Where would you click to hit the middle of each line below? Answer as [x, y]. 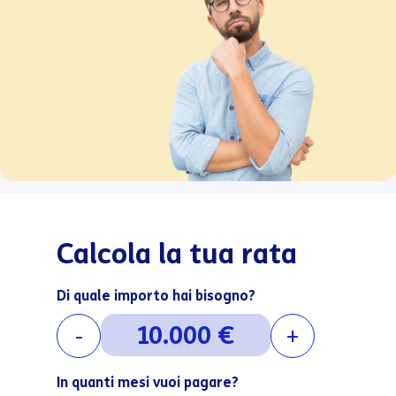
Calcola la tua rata [177, 254]
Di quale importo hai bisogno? [156, 296]
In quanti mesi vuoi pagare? [148, 382]
